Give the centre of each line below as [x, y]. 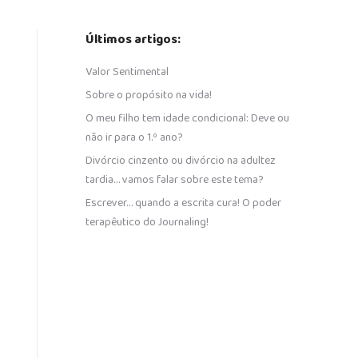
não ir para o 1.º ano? [134, 137]
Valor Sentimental [127, 72]
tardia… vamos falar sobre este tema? [175, 180]
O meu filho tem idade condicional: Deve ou [187, 118]
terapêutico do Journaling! [147, 222]
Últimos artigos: [133, 40]
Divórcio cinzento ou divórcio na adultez [181, 161]
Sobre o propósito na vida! [149, 95]
